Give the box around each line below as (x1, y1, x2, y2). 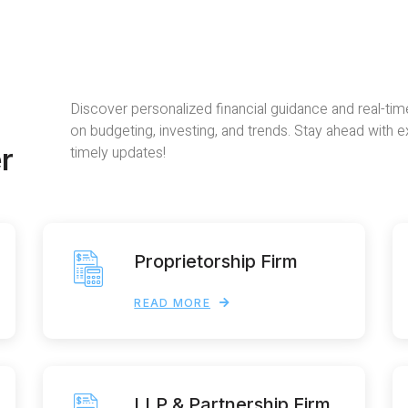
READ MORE (134, 295, 211, 310)
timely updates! (70, 142, 167, 165)
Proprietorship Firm (134, 250, 299, 272)
